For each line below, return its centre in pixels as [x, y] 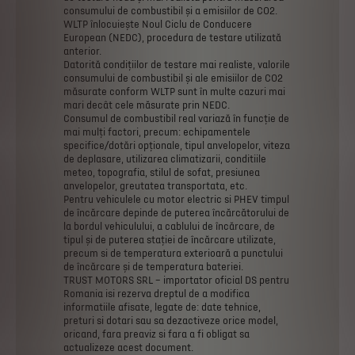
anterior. [82, 51]
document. [169, 347]
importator [188, 280]
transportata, [197, 186]
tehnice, [242, 307]
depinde [141, 213]
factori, [124, 132]
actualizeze [89, 347]
